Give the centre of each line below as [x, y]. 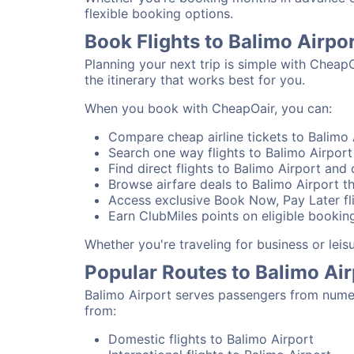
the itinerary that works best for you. [195, 80]
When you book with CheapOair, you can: [208, 108]
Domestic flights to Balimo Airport [211, 339]
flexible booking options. [159, 13]
